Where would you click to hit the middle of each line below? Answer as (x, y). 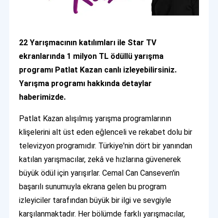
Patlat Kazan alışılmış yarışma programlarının (95, 118)
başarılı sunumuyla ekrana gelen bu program (93, 186)
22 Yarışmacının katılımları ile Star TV (88, 42)
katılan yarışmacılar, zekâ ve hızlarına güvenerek (100, 159)
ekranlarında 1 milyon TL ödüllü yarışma (91, 56)
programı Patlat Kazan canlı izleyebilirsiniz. (98, 70)
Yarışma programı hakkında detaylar (86, 83)
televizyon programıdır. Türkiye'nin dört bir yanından (106, 145)
